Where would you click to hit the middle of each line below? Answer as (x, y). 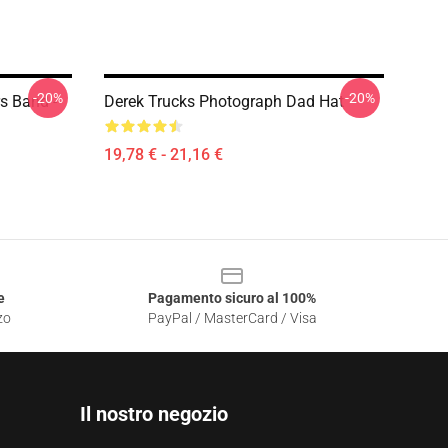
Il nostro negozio (154, 414)
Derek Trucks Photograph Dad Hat (224, 101)
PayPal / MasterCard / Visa (232, 318)
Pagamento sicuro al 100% (232, 298)
